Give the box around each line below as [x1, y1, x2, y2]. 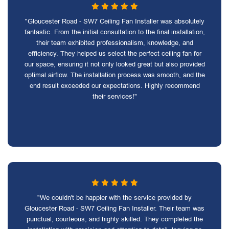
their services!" [92, 93, 137, 100]
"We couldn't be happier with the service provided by [37, 194, 192, 201]
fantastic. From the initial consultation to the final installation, [24, 28, 205, 36]
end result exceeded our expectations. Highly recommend [29, 82, 200, 89]
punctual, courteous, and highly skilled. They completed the [26, 215, 203, 223]
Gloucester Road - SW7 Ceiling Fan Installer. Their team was [25, 204, 204, 212]
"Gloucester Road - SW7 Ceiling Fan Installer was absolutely [25, 17, 204, 25]
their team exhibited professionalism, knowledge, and [36, 39, 193, 47]
